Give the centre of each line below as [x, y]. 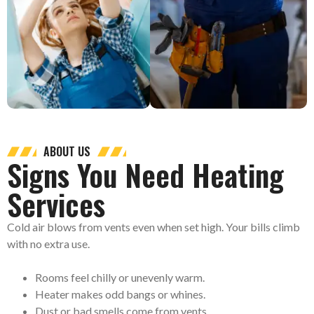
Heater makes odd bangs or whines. [120, 294]
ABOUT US [67, 151]
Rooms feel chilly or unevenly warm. [120, 277]
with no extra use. [48, 243]
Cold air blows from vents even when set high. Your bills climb [153, 226]
